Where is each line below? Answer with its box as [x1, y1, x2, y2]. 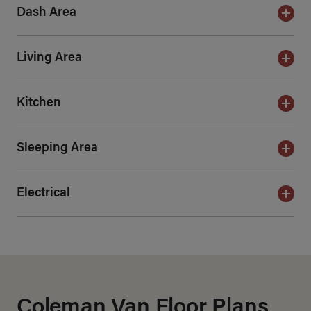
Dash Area [17, 6, 76, 19]
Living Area [17, 51, 82, 65]
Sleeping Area [17, 142, 98, 155]
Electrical [17, 187, 70, 200]
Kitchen [17, 96, 61, 110]
